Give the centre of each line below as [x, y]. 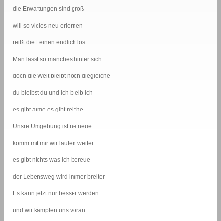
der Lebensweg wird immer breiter [59, 177]
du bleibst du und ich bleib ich [53, 93]
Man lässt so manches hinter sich [57, 59]
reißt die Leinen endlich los [49, 43]
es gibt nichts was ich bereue [52, 160]
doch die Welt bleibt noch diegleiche [62, 76]
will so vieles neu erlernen [48, 26]
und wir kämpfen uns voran [49, 210]
